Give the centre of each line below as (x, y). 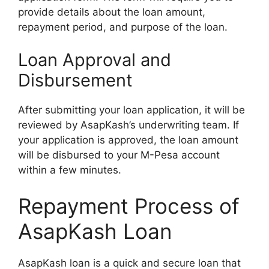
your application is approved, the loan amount (128, 140)
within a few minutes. (70, 170)
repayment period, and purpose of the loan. (123, 27)
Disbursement (75, 80)
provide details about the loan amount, (112, 12)
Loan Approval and (95, 60)
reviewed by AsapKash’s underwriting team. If (128, 125)
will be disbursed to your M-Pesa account (119, 155)
